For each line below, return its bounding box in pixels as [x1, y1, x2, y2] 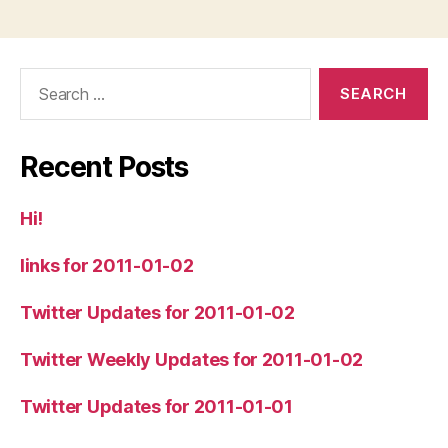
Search [11, 66, 67, 88]
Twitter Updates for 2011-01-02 [20, 301, 295, 323]
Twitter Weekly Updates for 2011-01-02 [20, 348, 364, 370]
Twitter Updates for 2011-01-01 [20, 395, 293, 417]
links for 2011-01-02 [20, 254, 194, 276]
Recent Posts [20, 149, 189, 184]
